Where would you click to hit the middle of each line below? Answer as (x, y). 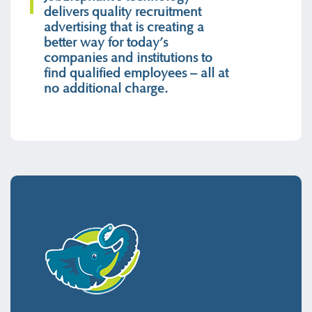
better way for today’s (106, 42)
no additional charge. (106, 88)
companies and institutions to (128, 58)
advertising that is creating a (124, 27)
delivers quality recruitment (123, 12)
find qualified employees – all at (136, 73)
